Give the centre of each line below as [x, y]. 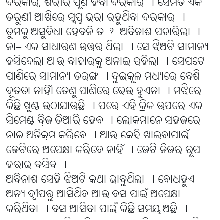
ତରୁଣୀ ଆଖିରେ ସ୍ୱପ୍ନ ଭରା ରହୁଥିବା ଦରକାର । [96, 18]
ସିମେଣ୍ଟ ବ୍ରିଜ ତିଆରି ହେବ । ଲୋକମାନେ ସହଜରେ [103, 121]
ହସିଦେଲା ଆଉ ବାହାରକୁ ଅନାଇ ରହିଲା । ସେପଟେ [105, 62]
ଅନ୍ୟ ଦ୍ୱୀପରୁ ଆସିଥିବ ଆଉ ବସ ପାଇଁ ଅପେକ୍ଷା [93, 195]
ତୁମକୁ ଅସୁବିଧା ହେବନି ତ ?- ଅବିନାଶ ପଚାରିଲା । [103, 33]
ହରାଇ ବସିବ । [36, 165]
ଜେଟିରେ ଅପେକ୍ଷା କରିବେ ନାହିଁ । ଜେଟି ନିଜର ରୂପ [103, 151]
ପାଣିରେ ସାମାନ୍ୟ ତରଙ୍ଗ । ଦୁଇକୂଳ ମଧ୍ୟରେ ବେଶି [103, 77]
